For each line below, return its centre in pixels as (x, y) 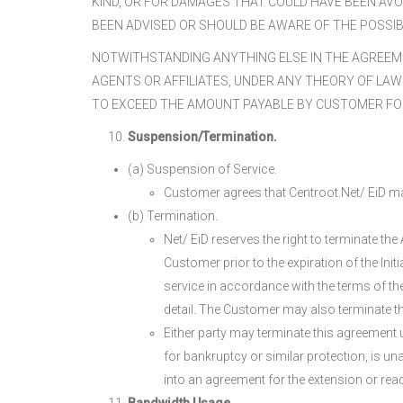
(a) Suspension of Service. (202, 169)
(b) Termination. (173, 216)
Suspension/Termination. (202, 137)
